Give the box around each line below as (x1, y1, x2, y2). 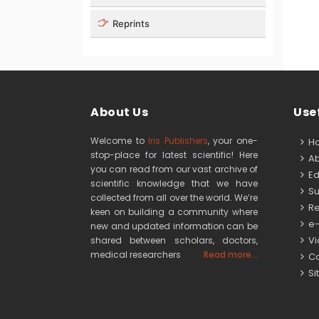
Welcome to (90, 134, 149, 147)
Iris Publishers (148, 134, 208, 147)
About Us (90, 103, 148, 120)
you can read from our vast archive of (90, 162, 258, 175)
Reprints (110, 17, 150, 29)
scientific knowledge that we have (90, 177, 258, 189)
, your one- (207, 134, 258, 147)
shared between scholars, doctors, (90, 234, 258, 246)
